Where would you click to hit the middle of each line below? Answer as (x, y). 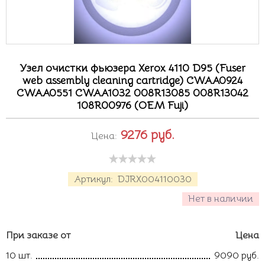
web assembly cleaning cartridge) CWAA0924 (132, 80)
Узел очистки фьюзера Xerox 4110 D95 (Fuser (132, 68)
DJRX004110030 (154, 179)
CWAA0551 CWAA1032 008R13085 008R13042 (132, 93)
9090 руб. (237, 256)
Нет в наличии (221, 199)
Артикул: (94, 179)
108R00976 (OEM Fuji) (132, 105)
